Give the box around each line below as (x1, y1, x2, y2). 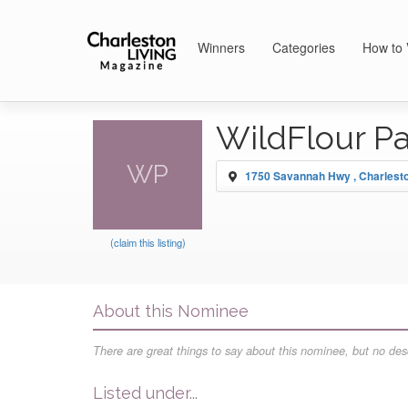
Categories (272, 38, 335, 56)
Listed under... (93, 383, 198, 403)
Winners (198, 38, 245, 56)
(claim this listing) (109, 235, 186, 250)
